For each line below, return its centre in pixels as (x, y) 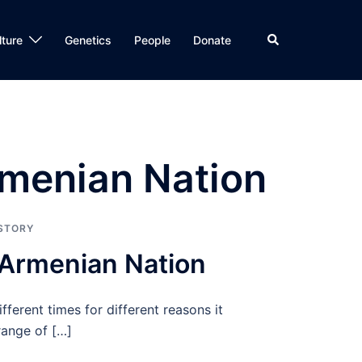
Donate (212, 40)
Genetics (88, 40)
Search (284, 38)
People (152, 40)
